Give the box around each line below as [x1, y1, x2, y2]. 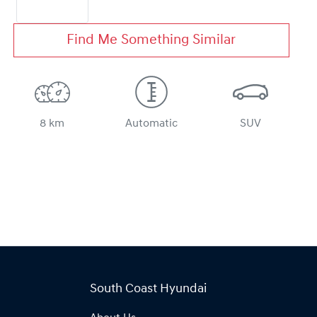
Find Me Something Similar [67, 33, 236, 48]
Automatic [125, 118, 178, 130]
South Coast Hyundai [90, 283, 207, 296]
